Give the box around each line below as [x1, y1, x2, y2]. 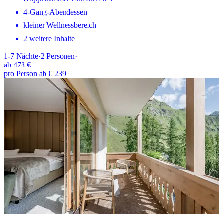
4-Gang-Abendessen [23, 7, 87, 16]
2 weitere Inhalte [23, 34, 75, 43]
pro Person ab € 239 [4, 69, 66, 78]
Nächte [16, 51, 38, 60]
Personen [46, 51, 75, 60]
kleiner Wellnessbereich [23, 21, 96, 29]
